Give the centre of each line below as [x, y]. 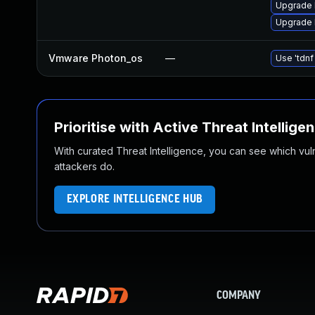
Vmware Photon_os [96, 58]
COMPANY [239, 296]
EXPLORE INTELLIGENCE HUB [135, 199]
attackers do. [84, 166]
